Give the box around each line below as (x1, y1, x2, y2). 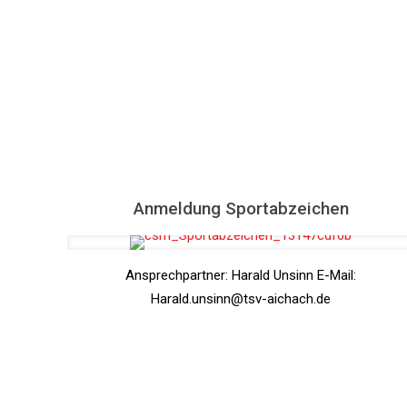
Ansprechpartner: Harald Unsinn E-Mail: (125, 267, 357, 283)
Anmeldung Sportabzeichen (133, 198, 349, 219)
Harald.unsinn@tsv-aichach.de (151, 291, 332, 307)
